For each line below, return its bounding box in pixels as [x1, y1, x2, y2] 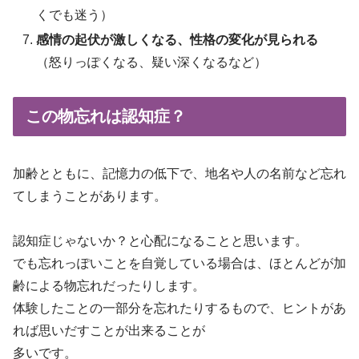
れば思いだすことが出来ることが [13, 324, 205, 338]
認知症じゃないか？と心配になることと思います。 [13, 234, 308, 248]
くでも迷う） [36, 8, 114, 22]
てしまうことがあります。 [13, 188, 167, 203]
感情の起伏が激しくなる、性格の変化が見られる [36, 33, 319, 47]
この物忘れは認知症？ [26, 107, 186, 126]
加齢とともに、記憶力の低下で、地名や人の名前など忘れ [13, 166, 346, 180]
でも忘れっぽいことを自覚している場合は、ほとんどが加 [13, 256, 346, 271]
